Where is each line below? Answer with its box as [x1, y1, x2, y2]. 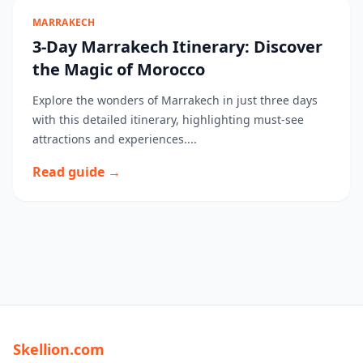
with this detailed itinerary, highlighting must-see [32, 112, 304, 127]
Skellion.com [13, 340, 105, 359]
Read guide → [32, 163, 121, 181]
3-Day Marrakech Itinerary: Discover [32, 36, 322, 58]
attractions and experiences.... [32, 131, 197, 147]
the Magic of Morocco [32, 58, 205, 80]
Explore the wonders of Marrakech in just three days [32, 92, 318, 108]
